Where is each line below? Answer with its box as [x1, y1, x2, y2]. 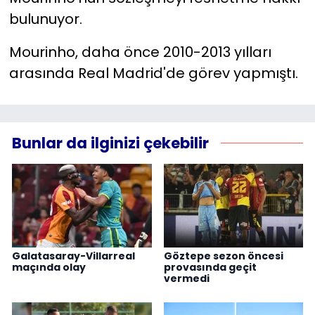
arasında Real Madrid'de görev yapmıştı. [8, 63, 298, 83]
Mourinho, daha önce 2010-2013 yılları [8, 41, 271, 62]
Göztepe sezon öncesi [163, 249, 283, 264]
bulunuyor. [8, 8, 82, 29]
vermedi [163, 271, 210, 286]
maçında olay [12, 260, 86, 275]
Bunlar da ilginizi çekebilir [12, 133, 209, 154]
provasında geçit [163, 260, 257, 275]
